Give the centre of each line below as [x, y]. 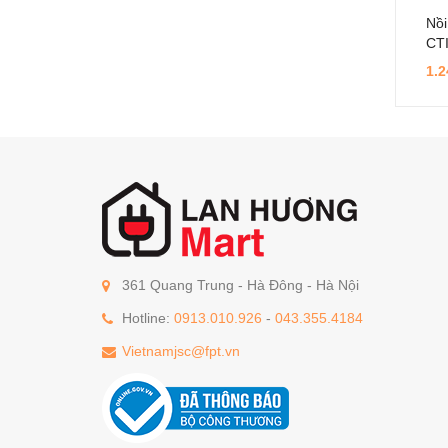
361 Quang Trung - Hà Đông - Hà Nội [240, 285]
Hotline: [148, 318]
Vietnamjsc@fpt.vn [181, 351]
